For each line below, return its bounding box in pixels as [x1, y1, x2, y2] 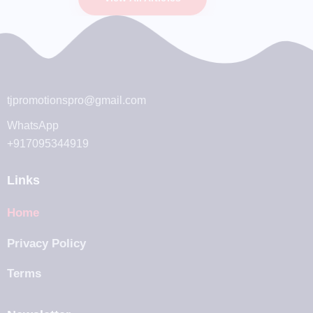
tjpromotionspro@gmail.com [7, 94, 146, 107]
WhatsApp [7, 119, 59, 132]
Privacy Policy [7, 236, 86, 250]
